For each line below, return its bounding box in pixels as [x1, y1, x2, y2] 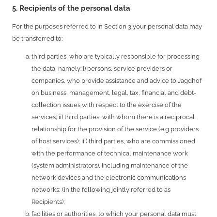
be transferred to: [12, 34, 62, 42]
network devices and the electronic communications [31, 174, 186, 182]
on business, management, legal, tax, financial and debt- [31, 89, 196, 97]
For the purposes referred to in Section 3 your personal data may [12, 22, 202, 30]
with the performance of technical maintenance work [31, 150, 188, 157]
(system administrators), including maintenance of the [31, 162, 188, 170]
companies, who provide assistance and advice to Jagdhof [31, 77, 201, 85]
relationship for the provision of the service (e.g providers [31, 125, 199, 133]
